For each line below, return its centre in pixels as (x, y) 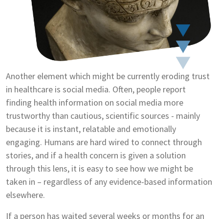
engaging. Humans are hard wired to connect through (104, 142)
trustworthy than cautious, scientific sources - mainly (103, 115)
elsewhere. (25, 195)
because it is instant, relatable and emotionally (91, 129)
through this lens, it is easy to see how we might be (99, 168)
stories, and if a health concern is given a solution (96, 155)
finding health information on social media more (95, 102)
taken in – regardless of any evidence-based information (109, 181)
